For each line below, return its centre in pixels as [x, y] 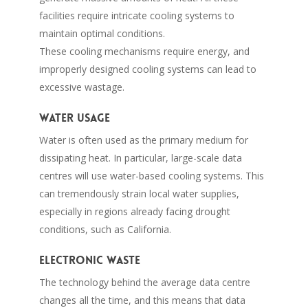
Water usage [74, 118]
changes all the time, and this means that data [142, 300]
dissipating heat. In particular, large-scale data [140, 157]
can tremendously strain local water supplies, [139, 193]
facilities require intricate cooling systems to [136, 15]
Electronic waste [89, 260]
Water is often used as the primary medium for [143, 140]
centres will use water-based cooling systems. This [151, 175]
